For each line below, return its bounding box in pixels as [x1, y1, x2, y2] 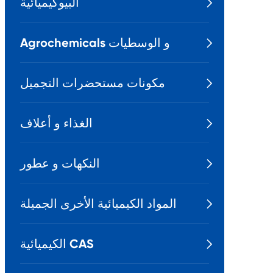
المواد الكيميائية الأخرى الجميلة [20, 196, 177, 211]
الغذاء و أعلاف [20, 116, 93, 130]
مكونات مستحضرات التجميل [20, 76, 165, 90]
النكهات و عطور [20, 156, 100, 171]
